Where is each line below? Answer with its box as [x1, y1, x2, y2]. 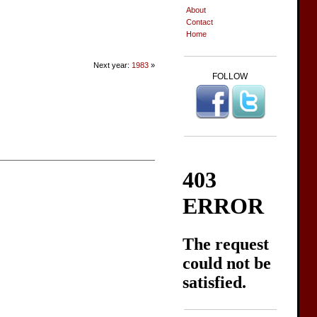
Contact [186, 18, 214, 26]
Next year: [93, 61, 132, 69]
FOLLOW [212, 71, 248, 81]
